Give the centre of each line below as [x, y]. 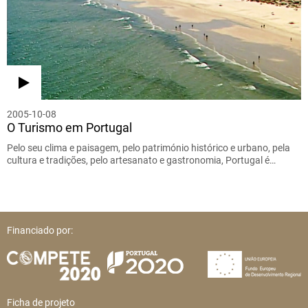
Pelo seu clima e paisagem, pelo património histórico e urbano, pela [148, 148]
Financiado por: [40, 231]
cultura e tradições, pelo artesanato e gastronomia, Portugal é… [141, 161]
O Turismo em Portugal [69, 128]
